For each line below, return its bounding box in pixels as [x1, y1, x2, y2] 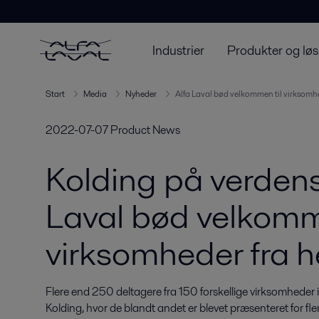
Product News [110, 122, 180, 138]
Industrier [152, 41, 204, 59]
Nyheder [125, 88, 157, 100]
